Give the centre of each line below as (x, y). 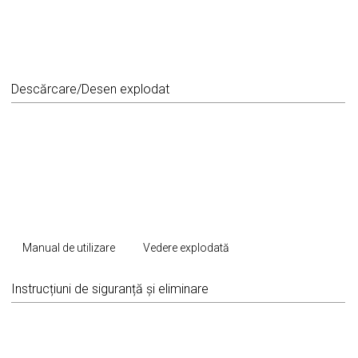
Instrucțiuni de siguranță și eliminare (109, 289)
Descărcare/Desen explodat (90, 89)
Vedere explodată (187, 248)
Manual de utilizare (68, 248)
